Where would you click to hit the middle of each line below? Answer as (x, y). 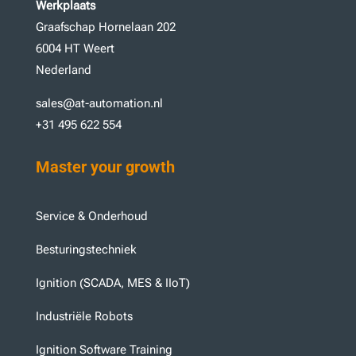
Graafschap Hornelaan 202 (105, 27)
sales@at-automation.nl (99, 104)
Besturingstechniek (86, 250)
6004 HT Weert (75, 49)
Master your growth (105, 167)
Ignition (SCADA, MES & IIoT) (112, 283)
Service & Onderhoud (91, 217)
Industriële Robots (84, 317)
